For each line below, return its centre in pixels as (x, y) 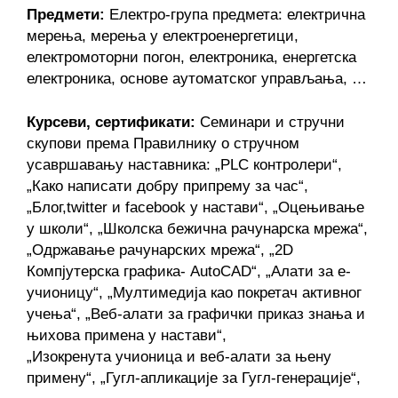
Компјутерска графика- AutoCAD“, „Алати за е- (189, 271)
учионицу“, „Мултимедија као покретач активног (194, 292)
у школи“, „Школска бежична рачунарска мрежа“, (197, 228)
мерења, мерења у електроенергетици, (163, 35)
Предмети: (66, 14)
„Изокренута (71, 356)
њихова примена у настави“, (127, 334)
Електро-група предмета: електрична (235, 14)
